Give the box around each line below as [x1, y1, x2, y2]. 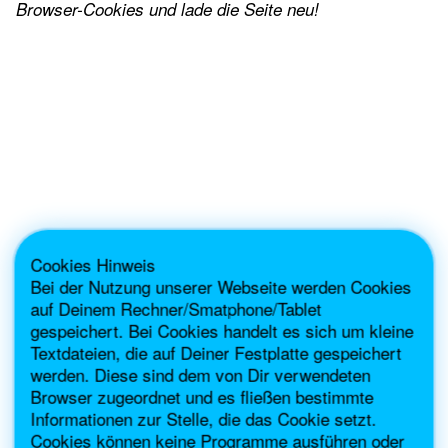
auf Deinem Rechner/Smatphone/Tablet [30, 295, 322, 321]
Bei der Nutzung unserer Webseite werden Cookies [30, 273, 412, 299]
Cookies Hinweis [30, 251, 156, 277]
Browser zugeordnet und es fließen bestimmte [30, 383, 374, 409]
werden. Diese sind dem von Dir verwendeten [30, 361, 371, 387]
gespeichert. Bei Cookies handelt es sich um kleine [30, 317, 414, 343]
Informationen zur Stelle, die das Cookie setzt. [30, 405, 377, 431]
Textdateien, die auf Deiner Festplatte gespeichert [30, 339, 402, 365]
